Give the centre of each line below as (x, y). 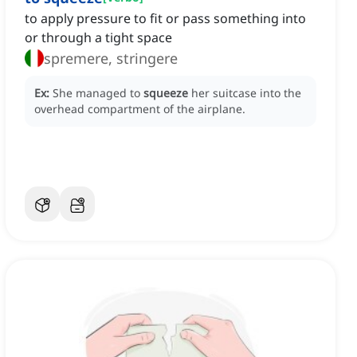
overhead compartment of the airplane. (140, 109)
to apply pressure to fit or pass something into (165, 19)
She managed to (98, 93)
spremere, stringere (111, 59)
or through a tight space (98, 38)
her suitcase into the (246, 93)
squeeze (166, 93)
